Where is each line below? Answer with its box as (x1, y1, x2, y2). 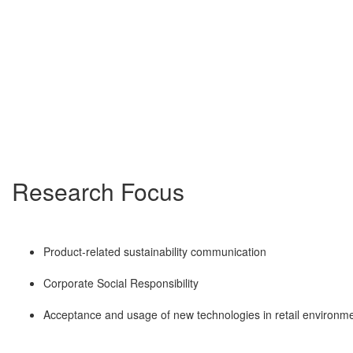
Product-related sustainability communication (43, 243, 266, 260)
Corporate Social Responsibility (43, 275, 199, 292)
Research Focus (12, 174, 184, 209)
